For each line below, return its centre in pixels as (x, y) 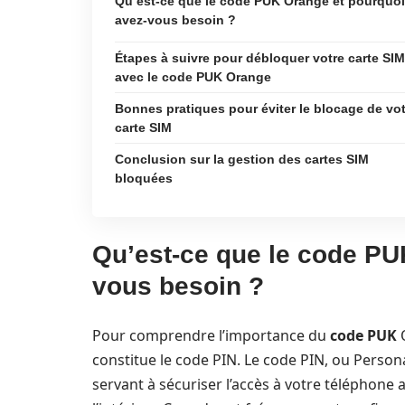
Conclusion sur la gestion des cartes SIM (242, 159)
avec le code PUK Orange (193, 77)
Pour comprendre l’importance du (211, 335)
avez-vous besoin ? (175, 20)
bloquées (144, 178)
